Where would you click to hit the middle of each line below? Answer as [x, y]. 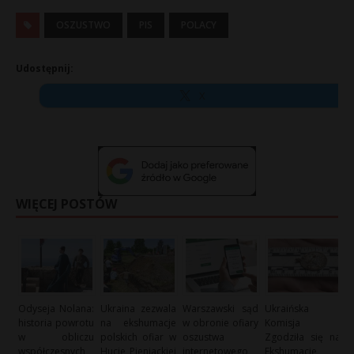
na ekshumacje [138, 322]
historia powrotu [56, 322]
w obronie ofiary [220, 322]
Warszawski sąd [220, 308]
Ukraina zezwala [138, 308]
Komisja [283, 322]
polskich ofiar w [138, 337]
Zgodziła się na [303, 337]
